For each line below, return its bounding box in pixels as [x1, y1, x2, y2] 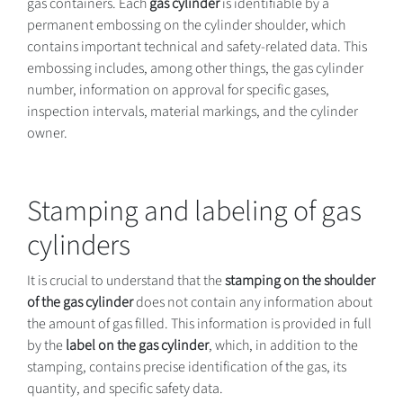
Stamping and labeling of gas [27, 190, 362, 232]
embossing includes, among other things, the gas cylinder [27, 58, 363, 78]
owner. [27, 122, 67, 143]
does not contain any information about [133, 291, 372, 312]
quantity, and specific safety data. [27, 378, 223, 399]
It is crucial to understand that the [27, 270, 225, 291]
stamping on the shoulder [225, 270, 375, 291]
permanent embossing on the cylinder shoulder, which [27, 14, 345, 35]
